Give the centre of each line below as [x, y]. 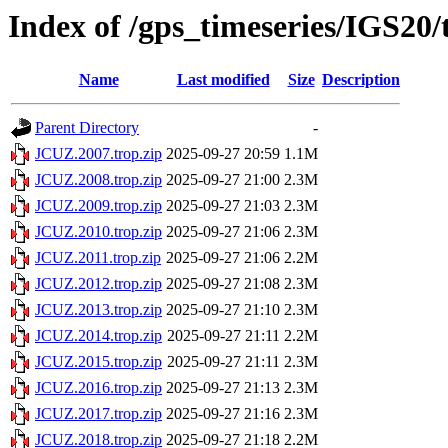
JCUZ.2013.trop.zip [98, 310]
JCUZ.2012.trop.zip [98, 284]
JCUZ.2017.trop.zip [98, 414]
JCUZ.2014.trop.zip [98, 336]
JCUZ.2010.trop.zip [98, 232]
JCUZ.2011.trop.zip [98, 258]
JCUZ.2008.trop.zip [98, 180]
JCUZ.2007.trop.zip [98, 154]
